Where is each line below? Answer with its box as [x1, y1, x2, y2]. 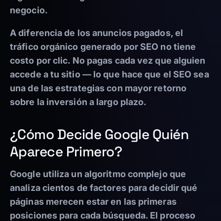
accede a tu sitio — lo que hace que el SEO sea [10, 69, 209, 80]
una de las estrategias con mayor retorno [10, 83, 187, 94]
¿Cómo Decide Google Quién [10, 125, 189, 144]
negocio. [10, 5, 48, 16]
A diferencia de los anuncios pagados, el [10, 28, 184, 38]
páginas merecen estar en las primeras [10, 196, 177, 207]
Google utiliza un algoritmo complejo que [10, 169, 186, 180]
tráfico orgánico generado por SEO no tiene [10, 41, 196, 52]
